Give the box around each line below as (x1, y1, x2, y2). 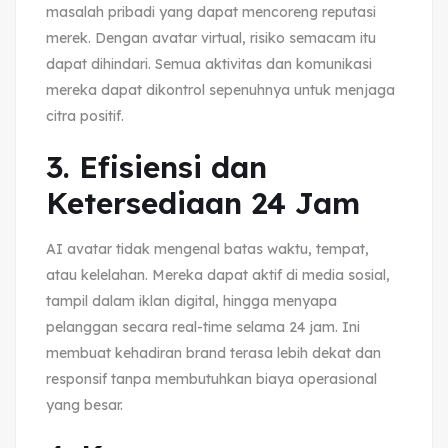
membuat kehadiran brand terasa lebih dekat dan (46, 343, 381, 362)
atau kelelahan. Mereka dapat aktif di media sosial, (46, 265, 390, 284)
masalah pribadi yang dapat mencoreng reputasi (46, 2, 376, 21)
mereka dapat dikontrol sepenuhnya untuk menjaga (46, 80, 395, 99)
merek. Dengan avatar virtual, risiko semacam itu (46, 28, 376, 47)
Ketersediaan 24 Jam (46, 183, 360, 222)
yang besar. (46, 395, 123, 414)
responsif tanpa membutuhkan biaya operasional (46, 369, 377, 388)
